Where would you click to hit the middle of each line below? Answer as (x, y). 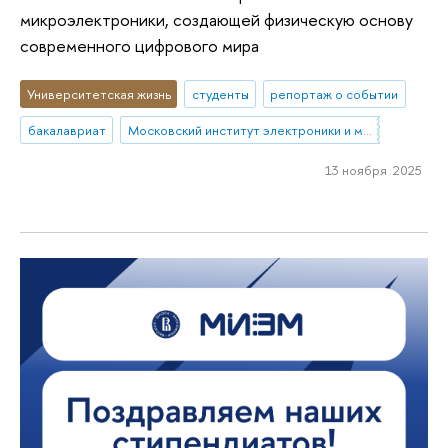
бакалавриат (66, 130)
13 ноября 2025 (373, 169)
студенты (220, 94)
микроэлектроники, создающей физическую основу (216, 19)
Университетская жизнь (98, 94)
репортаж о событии (334, 94)
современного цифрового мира (139, 45)
